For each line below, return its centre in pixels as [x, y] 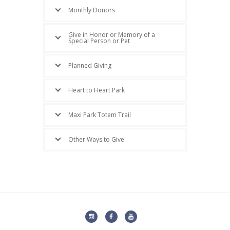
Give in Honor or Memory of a [112, 35]
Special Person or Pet [99, 41]
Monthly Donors [92, 10]
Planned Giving [90, 66]
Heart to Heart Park [97, 90]
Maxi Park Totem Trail [100, 115]
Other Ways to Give [96, 140]
